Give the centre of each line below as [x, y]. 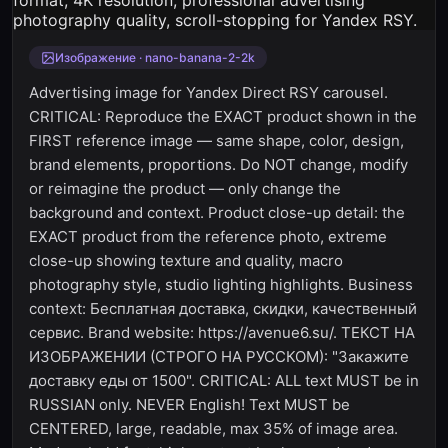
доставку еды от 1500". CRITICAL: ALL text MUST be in [224, 380]
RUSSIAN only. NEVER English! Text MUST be [189, 404]
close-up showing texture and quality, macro [186, 260]
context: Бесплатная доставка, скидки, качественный [223, 308]
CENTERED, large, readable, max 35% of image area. [213, 428]
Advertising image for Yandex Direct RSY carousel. [208, 92]
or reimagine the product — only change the [185, 188]
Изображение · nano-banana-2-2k [155, 57]
